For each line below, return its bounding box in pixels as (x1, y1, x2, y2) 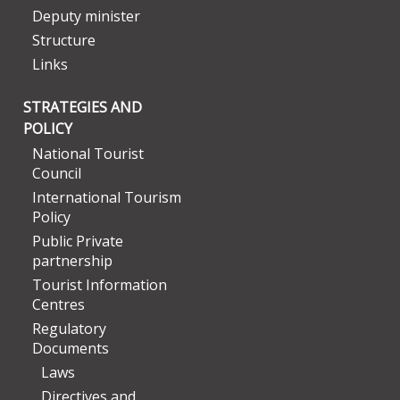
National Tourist (32, 144, 144, 163)
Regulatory (32, 319, 106, 338)
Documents (32, 338, 109, 358)
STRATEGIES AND (23, 97, 142, 117)
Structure (32, 30, 96, 50)
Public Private (32, 231, 123, 251)
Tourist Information (32, 275, 167, 295)
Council (32, 163, 81, 183)
